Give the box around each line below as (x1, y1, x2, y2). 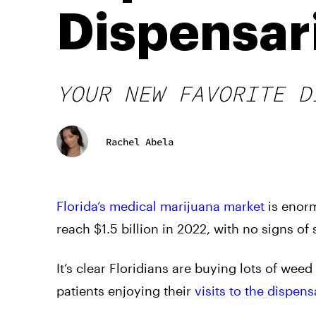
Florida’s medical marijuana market (56, 198, 265, 214)
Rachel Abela (106, 135, 174, 148)
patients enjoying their (56, 283, 195, 299)
